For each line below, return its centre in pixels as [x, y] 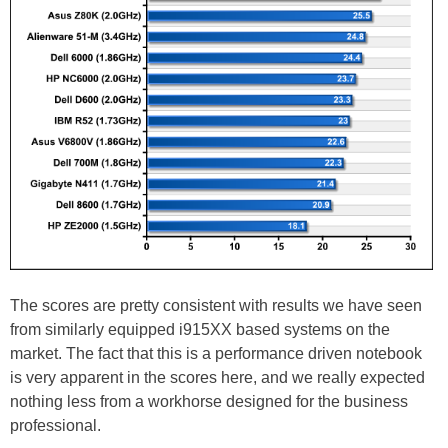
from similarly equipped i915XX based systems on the [200, 329]
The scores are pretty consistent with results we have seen [216, 305]
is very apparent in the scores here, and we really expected [217, 377]
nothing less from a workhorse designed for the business [209, 401]
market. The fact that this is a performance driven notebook [216, 353]
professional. [55, 425]
